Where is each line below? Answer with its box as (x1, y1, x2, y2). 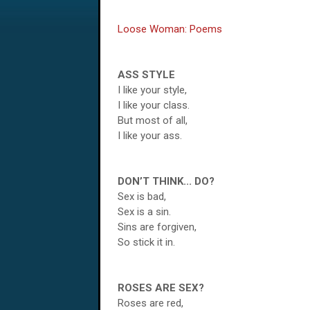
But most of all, (118, 114, 188, 127)
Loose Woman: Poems (118, 23, 222, 35)
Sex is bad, (118, 190, 166, 203)
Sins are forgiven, (118, 221, 197, 233)
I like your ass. (118, 129, 182, 142)
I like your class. (118, 99, 190, 111)
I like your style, (118, 84, 187, 96)
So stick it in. (118, 236, 175, 248)
